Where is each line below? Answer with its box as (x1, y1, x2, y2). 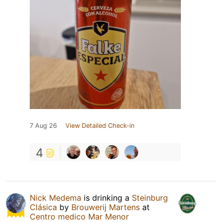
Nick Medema (30, 192, 81, 203)
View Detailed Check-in (65, 121, 134, 129)
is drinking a (81, 192, 132, 203)
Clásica (30, 202, 57, 212)
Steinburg (132, 192, 168, 203)
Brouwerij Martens (71, 202, 140, 212)
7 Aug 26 (30, 121, 57, 129)
